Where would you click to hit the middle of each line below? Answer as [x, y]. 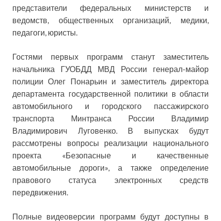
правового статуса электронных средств [110, 180]
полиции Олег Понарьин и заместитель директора [110, 81]
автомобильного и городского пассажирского [110, 106]
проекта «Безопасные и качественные [110, 155]
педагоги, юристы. [45, 33]
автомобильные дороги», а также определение [110, 168]
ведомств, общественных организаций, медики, [110, 20]
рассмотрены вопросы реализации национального [110, 143]
